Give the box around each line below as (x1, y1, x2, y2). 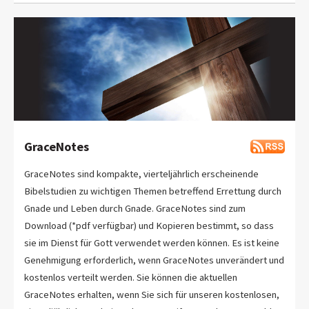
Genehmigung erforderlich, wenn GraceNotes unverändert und (24, 254, 284, 267)
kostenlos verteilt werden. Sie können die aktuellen (24, 271, 237, 284)
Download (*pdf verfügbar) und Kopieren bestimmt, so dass (24, 219, 274, 232)
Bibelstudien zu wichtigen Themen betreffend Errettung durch (24, 185, 281, 198)
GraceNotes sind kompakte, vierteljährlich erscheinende (24, 168, 259, 181)
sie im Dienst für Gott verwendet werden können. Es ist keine (24, 237, 279, 250)
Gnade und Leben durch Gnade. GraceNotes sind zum (24, 202, 246, 215)
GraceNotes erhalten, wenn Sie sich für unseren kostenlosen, (24, 288, 279, 301)
